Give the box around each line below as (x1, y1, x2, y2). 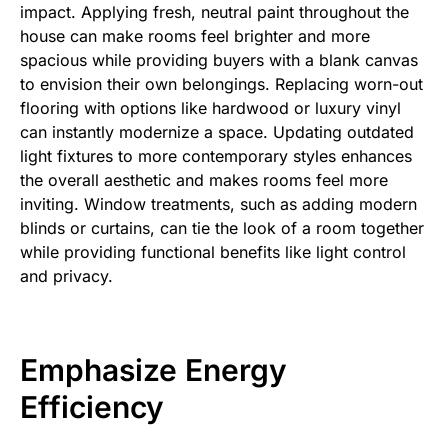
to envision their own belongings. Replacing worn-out (20, 73, 423, 94)
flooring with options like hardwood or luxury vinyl (20, 97, 401, 118)
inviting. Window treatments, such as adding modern (20, 193, 417, 214)
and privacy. (20, 265, 113, 286)
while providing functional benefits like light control (20, 241, 406, 262)
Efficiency (20, 388, 164, 425)
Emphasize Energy (20, 351, 287, 388)
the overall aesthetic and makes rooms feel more (20, 169, 388, 190)
